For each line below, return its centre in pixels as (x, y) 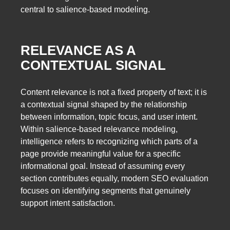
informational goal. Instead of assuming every (103, 166)
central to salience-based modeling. (85, 10)
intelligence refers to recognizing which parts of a (109, 142)
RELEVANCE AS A (78, 50)
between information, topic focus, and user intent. (109, 117)
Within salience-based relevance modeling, (99, 129)
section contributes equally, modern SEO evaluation (114, 179)
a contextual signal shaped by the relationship (104, 105)
